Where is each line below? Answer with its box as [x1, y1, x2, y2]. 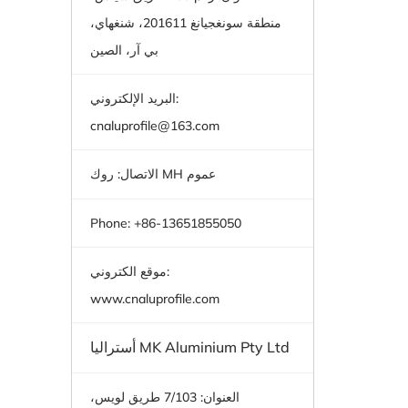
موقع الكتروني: [89, 263, 167, 280]
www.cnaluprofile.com [89, 291, 219, 308]
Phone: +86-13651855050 [89, 214, 241, 231]
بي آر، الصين [89, 41, 158, 58]
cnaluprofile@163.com [89, 117, 219, 134]
